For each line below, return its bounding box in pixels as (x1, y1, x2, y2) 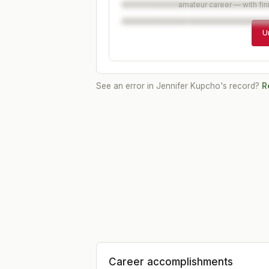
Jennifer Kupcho (156, 81, 220, 91)
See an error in (96, 81, 156, 91)
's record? (220, 81, 259, 91)
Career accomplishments (109, 256, 233, 268)
